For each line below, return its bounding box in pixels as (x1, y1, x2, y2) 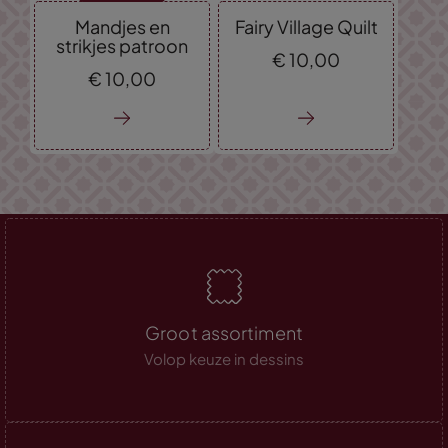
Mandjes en (74, 14, 170, 38)
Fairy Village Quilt (234, 14, 378, 38)
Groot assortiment (145, 320, 303, 344)
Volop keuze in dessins (144, 348, 304, 368)
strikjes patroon (56, 33, 188, 57)
